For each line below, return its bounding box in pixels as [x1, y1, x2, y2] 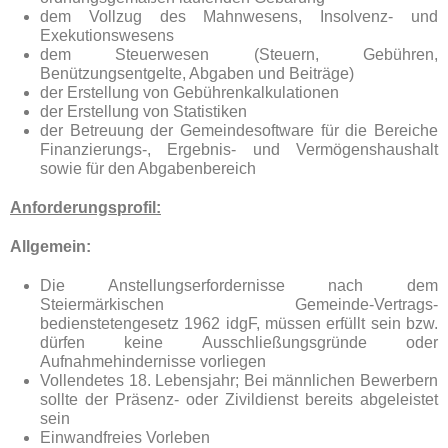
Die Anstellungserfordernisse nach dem [40, 277, 438, 294]
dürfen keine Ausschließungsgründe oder [40, 334, 438, 351]
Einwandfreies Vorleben [40, 429, 210, 446]
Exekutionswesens [40, 27, 174, 44]
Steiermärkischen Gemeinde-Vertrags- [40, 296, 438, 313]
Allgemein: [10, 238, 91, 255]
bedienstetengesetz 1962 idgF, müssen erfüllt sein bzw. [40, 315, 438, 332]
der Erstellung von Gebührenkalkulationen [40, 84, 339, 101]
